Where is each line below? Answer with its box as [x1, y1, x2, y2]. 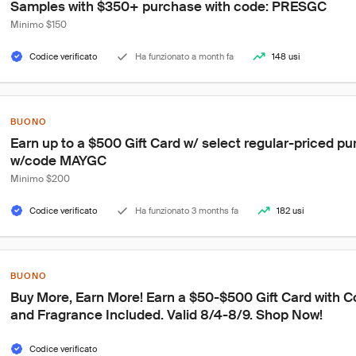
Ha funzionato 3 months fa [135, 205, 238, 216]
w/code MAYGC [10, 152, 106, 169]
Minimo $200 [10, 172, 70, 185]
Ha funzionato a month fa [135, 51, 234, 62]
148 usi [272, 51, 300, 62]
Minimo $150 [10, 18, 67, 31]
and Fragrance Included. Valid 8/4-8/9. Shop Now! [10, 306, 323, 323]
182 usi [277, 205, 304, 216]
